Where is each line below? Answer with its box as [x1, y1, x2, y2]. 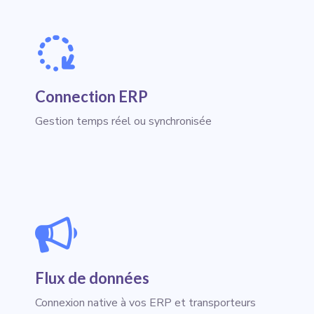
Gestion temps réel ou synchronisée [35, 114, 212, 130]
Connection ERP [35, 87, 148, 107]
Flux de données [35, 268, 149, 288]
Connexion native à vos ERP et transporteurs [35, 295, 256, 311]
